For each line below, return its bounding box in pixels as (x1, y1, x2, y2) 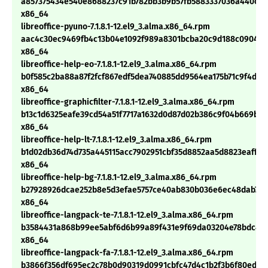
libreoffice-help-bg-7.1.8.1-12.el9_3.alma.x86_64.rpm (21, 172, 217, 183)
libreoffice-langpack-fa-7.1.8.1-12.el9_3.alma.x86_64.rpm (21, 248, 233, 258)
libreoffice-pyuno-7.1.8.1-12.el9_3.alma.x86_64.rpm (21, 22, 210, 32)
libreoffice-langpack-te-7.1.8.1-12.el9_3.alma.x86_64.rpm (21, 210, 233, 221)
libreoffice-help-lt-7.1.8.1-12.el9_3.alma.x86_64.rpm (21, 135, 212, 145)
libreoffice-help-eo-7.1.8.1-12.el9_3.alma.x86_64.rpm (21, 59, 217, 70)
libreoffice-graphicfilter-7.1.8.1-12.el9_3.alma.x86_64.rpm (21, 97, 234, 108)
